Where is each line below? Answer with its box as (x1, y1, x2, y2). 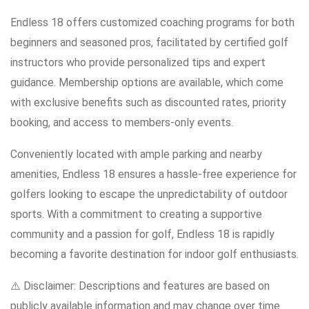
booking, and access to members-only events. (10, 115, 233, 129)
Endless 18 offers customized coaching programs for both (10, 15, 295, 29)
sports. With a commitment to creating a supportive (10, 207, 262, 221)
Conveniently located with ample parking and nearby (10, 147, 262, 161)
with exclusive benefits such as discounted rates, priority (10, 95, 286, 109)
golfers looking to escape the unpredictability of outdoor (10, 187, 288, 201)
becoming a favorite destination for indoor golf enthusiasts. (10, 247, 299, 261)
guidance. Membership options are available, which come (10, 75, 283, 89)
